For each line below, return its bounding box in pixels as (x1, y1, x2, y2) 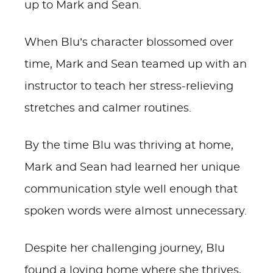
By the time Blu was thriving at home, (24, 140, 233, 151)
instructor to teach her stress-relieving (24, 81, 233, 92)
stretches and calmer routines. (24, 103, 191, 114)
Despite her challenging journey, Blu (24, 243, 225, 254)
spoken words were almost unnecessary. (24, 206, 247, 217)
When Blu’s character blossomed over (24, 37, 233, 48)
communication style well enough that (24, 184, 238, 195)
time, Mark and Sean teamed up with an (24, 59, 247, 70)
